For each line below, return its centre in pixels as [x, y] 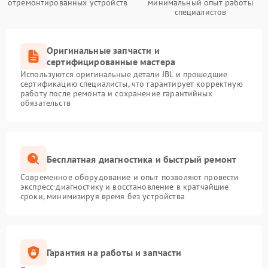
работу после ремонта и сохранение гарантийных [116, 93]
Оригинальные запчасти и [103, 50]
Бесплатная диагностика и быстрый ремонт [142, 159]
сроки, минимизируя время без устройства [103, 196]
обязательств [45, 103]
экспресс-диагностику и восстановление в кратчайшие [125, 187]
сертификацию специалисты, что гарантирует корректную [132, 84]
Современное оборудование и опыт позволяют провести [130, 177]
